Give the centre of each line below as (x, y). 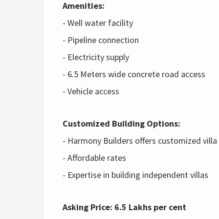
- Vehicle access (91, 91)
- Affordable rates (94, 158)
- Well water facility (98, 23)
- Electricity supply (96, 57)
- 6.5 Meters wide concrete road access (134, 74)
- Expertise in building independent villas (135, 175)
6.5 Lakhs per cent (150, 207)
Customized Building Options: (121, 123)
